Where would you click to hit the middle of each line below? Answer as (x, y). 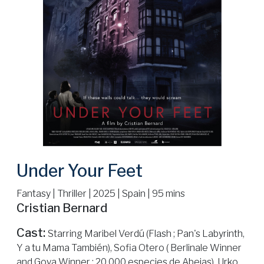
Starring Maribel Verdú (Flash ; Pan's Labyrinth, (146, 233)
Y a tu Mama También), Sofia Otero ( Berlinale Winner (129, 247)
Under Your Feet (80, 170)
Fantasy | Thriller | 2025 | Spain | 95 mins (101, 193)
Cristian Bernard (62, 208)
